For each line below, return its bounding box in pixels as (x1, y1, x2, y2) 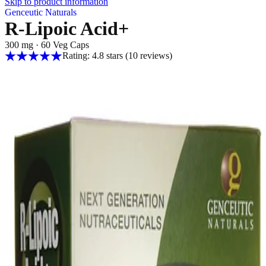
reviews (137, 50, 169, 61)
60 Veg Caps (41, 40, 89, 50)
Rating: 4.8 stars (62, 50, 125, 61)
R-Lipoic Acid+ (5, 18, 129, 39)
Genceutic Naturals (5, 7, 77, 17)
